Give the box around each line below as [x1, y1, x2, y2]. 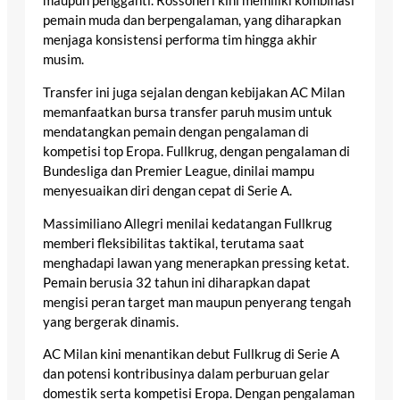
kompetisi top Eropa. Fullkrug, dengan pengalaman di [43, 144, 350, 160]
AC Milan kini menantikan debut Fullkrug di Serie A [43, 346, 339, 362]
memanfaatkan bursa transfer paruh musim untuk [43, 104, 332, 121]
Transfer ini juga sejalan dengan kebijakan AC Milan [43, 85, 345, 101]
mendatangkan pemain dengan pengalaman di [43, 124, 309, 140]
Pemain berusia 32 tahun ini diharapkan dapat [43, 274, 311, 290]
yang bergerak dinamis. [43, 313, 179, 329]
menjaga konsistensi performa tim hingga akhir [43, 32, 317, 48]
